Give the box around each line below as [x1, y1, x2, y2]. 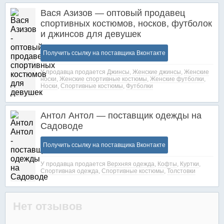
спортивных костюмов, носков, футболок [40, 18, 212, 28]
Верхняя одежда [107, 160, 154, 167]
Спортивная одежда [40, 167, 98, 174]
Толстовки [167, 167, 195, 174]
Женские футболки [150, 75, 204, 82]
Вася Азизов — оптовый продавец [40, 8, 185, 18]
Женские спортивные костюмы [59, 75, 147, 82]
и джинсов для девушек [40, 29, 141, 39]
